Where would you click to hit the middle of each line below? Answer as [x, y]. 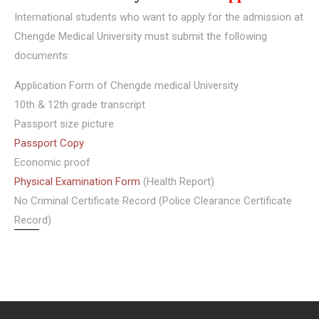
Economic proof [52, 162]
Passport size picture [64, 124]
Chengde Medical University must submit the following [141, 36]
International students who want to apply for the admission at [159, 17]
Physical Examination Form [79, 182]
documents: [42, 56]
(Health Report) [179, 182]
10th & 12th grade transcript [80, 105]
